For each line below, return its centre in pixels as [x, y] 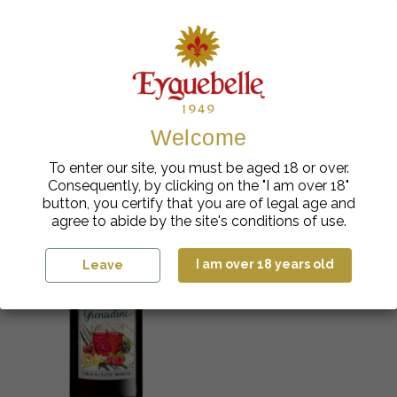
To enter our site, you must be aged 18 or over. [198, 168]
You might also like [198, 55]
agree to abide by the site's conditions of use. [198, 222]
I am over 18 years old [265, 265]
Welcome [198, 137]
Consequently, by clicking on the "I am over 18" [198, 186]
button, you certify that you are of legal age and [198, 204]
